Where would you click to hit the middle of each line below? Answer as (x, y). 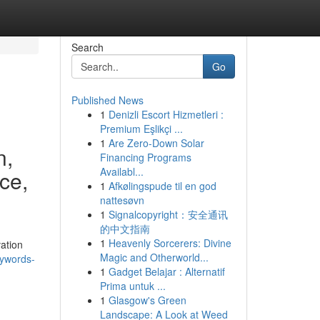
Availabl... (121, 171)
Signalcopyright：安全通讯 (168, 214)
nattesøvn (122, 200)
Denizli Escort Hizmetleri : (166, 114)
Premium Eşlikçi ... (141, 129)
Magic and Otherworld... (154, 257)
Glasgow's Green (147, 300)
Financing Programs (145, 157)
